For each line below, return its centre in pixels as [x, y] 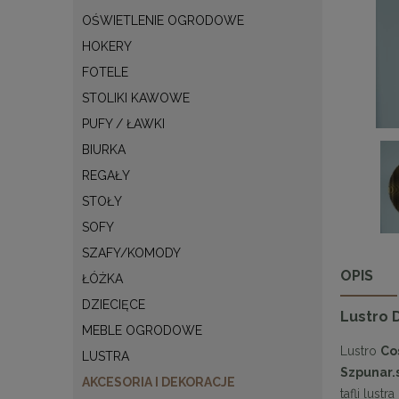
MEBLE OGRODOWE [142, 330]
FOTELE [105, 72]
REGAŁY [106, 175]
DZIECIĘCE [114, 304]
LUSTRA [106, 356]
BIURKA [104, 149]
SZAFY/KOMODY [131, 252]
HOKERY [107, 46]
